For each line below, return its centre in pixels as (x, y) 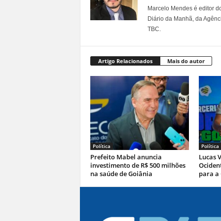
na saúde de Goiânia (121, 174)
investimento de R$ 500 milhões (138, 165)
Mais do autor (186, 61)
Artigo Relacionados (125, 61)
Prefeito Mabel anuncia (126, 157)
